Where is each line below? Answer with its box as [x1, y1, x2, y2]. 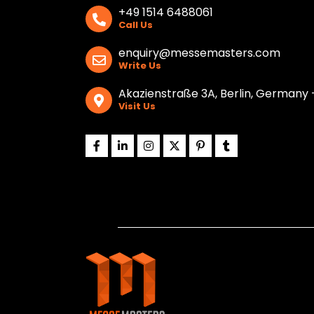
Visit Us [118, 100, 156, 114]
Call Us [118, 18, 153, 32]
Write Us [118, 59, 161, 73]
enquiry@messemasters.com [118, 45, 280, 62]
